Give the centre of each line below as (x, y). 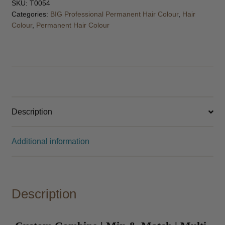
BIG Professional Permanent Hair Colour (114, 14)
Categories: (31, 14)
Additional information (50, 142)
